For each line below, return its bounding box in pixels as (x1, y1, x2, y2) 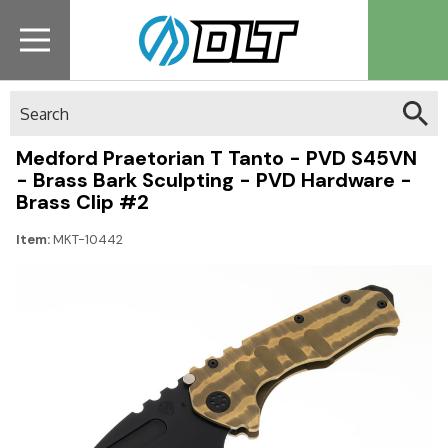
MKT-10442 (53, 231, 123, 248)
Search (10, 92, 58, 110)
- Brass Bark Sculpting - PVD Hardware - (16, 167, 412, 193)
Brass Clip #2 (16, 189, 149, 215)
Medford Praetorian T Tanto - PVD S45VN (16, 145, 417, 171)
